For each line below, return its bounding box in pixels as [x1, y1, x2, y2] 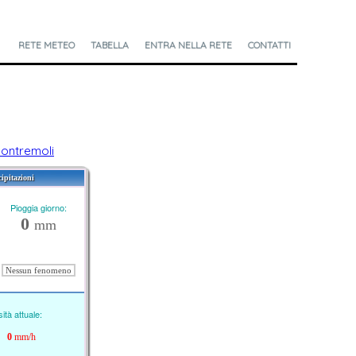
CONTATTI [247, 39, 291, 52]
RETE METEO [17, 39, 75, 52]
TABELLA [90, 39, 129, 52]
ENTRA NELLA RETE [144, 39, 232, 52]
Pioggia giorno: [10, 201, 67, 215]
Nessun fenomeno [2, 265, 74, 276]
